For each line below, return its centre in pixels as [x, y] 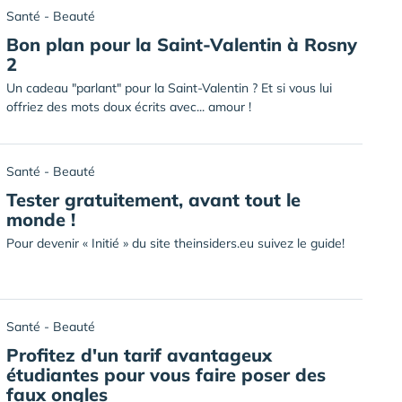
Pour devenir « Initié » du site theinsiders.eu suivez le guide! [175, 243]
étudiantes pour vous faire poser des [166, 375]
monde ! [41, 219]
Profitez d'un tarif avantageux [139, 355]
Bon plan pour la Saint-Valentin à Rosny [182, 44]
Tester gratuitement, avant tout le [153, 200]
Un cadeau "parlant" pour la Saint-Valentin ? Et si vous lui [169, 88]
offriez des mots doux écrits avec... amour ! [129, 107]
